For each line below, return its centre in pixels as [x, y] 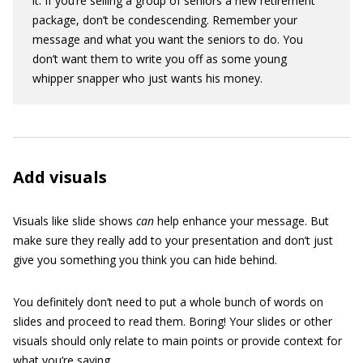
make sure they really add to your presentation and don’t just [173, 240]
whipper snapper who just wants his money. [147, 78]
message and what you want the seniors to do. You [168, 39]
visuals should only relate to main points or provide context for [177, 341]
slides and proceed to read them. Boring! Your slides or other [173, 321]
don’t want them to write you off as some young [160, 59]
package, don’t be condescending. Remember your [165, 20]
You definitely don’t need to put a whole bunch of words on [168, 302]
